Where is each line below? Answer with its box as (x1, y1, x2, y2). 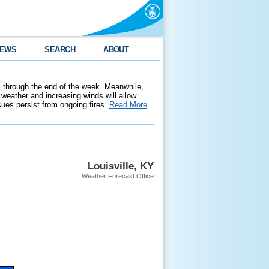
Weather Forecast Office (82, 172, 154, 180)
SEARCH (44, 45, 76, 54)
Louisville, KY (88, 160, 154, 172)
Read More (109, 100, 147, 109)
